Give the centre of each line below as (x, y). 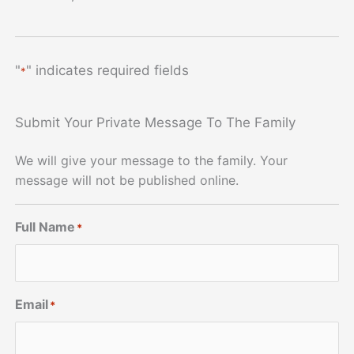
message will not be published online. (127, 180)
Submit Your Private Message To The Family (156, 122)
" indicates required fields (108, 70)
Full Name (45, 226)
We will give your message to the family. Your (152, 160)
